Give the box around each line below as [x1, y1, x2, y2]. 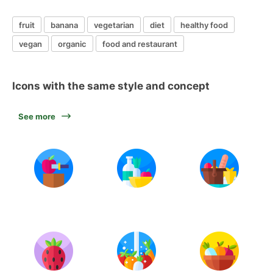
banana [51, 19, 78, 30]
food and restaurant [102, 38, 177, 49]
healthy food [180, 19, 228, 30]
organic [58, 38, 87, 49]
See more [18, 112, 55, 121]
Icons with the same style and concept [12, 80, 210, 92]
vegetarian [94, 19, 134, 30]
